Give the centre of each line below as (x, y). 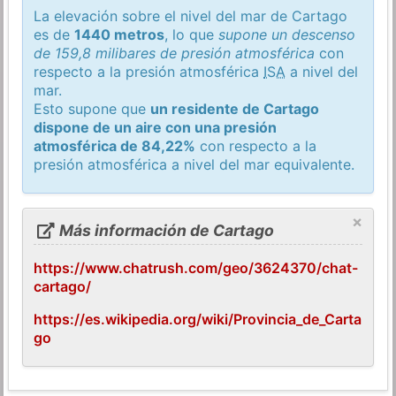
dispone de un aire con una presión (156, 127)
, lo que (192, 34)
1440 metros (120, 34)
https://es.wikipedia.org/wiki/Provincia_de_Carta (198, 320)
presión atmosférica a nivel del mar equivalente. (194, 164)
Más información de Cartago (164, 231)
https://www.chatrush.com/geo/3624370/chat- (196, 268)
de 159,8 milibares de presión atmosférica (175, 53)
